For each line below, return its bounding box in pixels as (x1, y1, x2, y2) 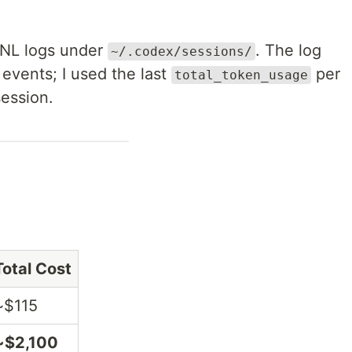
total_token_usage (174, 68, 308, 82)
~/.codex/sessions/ (111, 44, 252, 59)
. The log (255, 41, 321, 60)
